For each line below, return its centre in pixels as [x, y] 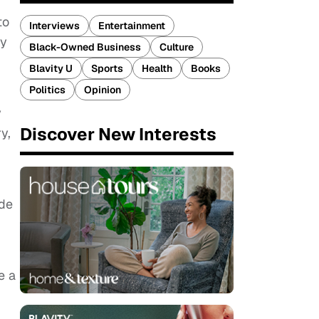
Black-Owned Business [85, 47]
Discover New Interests [118, 134]
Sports [107, 68]
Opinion [103, 90]
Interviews [54, 26]
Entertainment [132, 26]
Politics [47, 90]
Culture [177, 47]
